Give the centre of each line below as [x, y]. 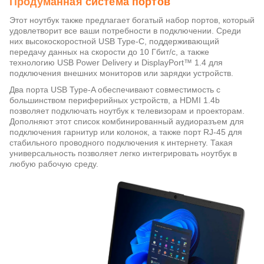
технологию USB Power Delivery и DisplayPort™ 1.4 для [116, 63]
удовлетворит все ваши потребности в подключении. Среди [125, 31]
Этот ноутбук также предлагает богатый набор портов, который [132, 20]
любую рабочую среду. [54, 164]
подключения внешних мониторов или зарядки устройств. [121, 73]
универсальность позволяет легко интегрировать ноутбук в [123, 154]
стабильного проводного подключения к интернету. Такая [121, 143]
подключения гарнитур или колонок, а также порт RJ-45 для [126, 132]
